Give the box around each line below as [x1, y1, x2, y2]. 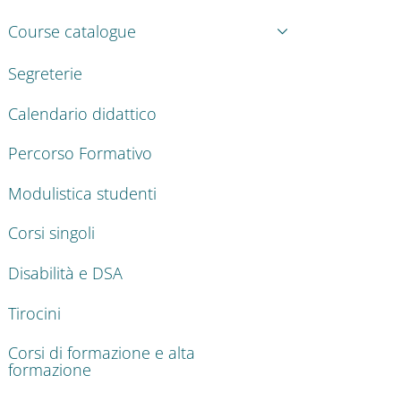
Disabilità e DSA [8, 261, 123, 284]
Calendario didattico [8, 102, 157, 124]
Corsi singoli [8, 222, 95, 244]
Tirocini [8, 302, 61, 324]
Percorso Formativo [8, 142, 152, 165]
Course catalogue [8, 20, 136, 42]
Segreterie [8, 62, 82, 84]
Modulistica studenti [8, 182, 157, 204]
